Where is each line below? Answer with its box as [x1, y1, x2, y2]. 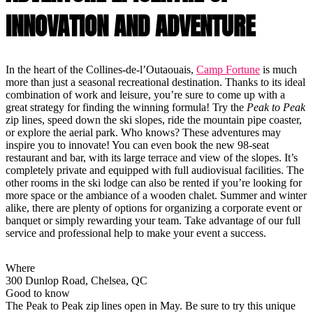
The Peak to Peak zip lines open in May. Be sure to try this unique [6, 299, 296, 312]
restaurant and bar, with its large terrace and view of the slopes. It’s [6, 151, 298, 163]
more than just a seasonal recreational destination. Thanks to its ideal [6, 75, 305, 88]
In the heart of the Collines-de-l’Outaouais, [6, 63, 196, 75]
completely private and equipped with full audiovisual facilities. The [6, 163, 304, 176]
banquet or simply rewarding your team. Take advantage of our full [6, 214, 300, 226]
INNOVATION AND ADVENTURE [6, 7, 255, 45]
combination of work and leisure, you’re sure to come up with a [6, 88, 285, 101]
